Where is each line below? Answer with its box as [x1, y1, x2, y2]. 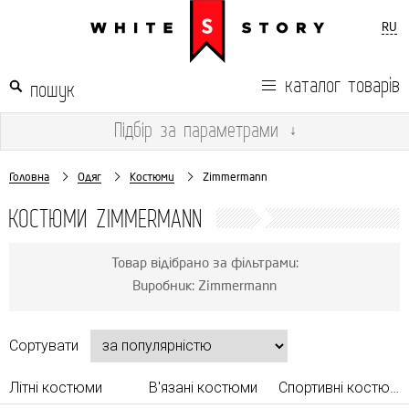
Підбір [114, 115, 152, 143]
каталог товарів [285, 69, 400, 99]
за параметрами [152, 115, 278, 143]
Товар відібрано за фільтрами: [110, 255, 299, 271]
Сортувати [9, 336, 79, 354]
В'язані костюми [148, 378, 257, 396]
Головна [9, 170, 49, 184]
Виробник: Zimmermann [132, 278, 277, 294]
